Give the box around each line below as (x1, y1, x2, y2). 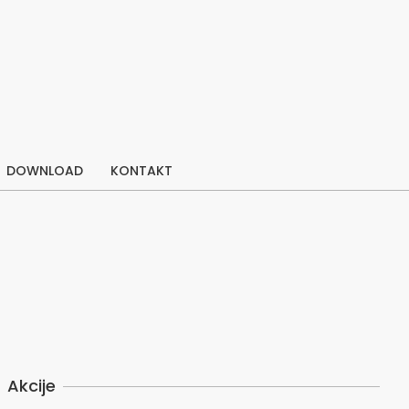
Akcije (7, 374, 56, 397)
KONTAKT (110, 162, 173, 180)
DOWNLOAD (6, 162, 83, 180)
